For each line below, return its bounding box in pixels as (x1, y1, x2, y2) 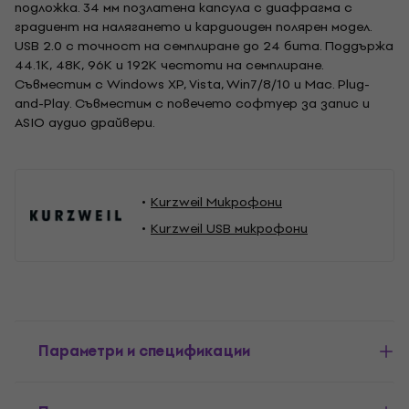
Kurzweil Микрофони (151, 192, 282, 213)
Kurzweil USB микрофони (151, 218, 308, 239)
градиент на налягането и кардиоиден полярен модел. (15, 16, 372, 37)
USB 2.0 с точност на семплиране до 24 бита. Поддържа (15, 36, 393, 57)
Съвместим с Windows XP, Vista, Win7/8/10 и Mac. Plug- (15, 74, 370, 95)
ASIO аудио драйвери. (15, 112, 155, 133)
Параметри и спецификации (38, 339, 250, 363)
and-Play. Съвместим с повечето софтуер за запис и (15, 93, 370, 114)
